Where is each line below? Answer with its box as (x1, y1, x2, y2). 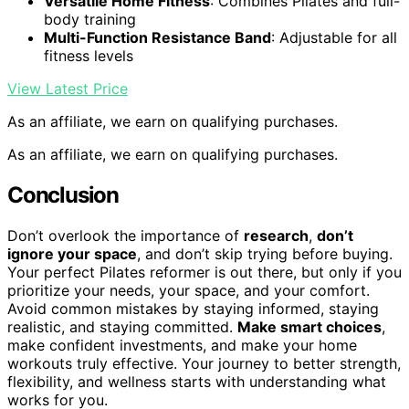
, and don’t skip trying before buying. (137, 244, 393, 263)
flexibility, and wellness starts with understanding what (7, 372, 386, 391)
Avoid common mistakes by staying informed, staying (7, 299, 379, 318)
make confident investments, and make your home (7, 335, 357, 354)
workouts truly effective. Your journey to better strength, (7, 353, 401, 372)
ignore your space (7, 244, 137, 263)
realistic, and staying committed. (7, 317, 237, 336)
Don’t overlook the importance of (7, 225, 244, 245)
